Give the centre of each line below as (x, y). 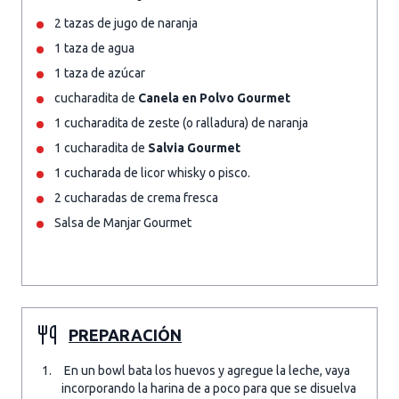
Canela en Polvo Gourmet (214, 98)
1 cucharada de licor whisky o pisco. (152, 173)
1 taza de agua (94, 48)
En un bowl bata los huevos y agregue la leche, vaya (206, 370)
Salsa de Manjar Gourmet (123, 223)
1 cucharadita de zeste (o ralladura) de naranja (181, 123)
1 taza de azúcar (100, 73)
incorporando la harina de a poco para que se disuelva (209, 388)
